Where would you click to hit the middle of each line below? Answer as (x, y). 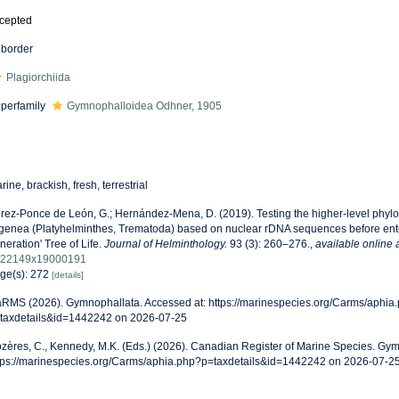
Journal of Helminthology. (165, 244)
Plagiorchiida (38, 77)
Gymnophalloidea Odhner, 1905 (144, 106)
